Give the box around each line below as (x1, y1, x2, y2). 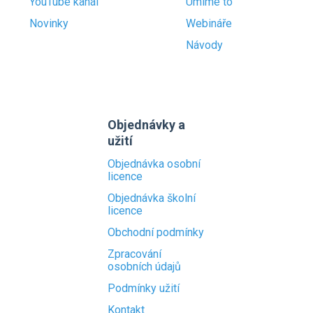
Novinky (29, 17, 68, 30)
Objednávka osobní (108, 157, 201, 170)
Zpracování (108, 247, 161, 261)
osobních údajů (108, 260, 181, 273)
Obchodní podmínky (108, 226, 204, 239)
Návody (186, 38, 223, 52)
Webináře (186, 17, 232, 30)
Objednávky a (108, 117, 185, 132)
